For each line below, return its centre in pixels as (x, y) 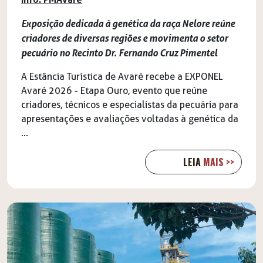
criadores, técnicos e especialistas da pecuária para (130, 105)
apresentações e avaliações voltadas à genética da (130, 119)
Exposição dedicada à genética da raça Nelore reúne (128, 24)
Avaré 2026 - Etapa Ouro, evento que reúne (114, 91)
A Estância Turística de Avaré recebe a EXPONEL (122, 77)
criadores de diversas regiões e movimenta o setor (124, 38)
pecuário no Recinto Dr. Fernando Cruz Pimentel (119, 53)
